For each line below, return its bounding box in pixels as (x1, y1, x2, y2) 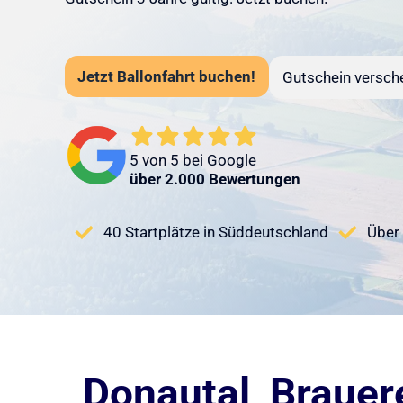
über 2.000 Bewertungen (129, 170, 300, 189)
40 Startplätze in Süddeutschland (103, 223, 328, 242)
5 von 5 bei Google (129, 151, 256, 170)
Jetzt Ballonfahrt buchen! (77, 67, 256, 85)
